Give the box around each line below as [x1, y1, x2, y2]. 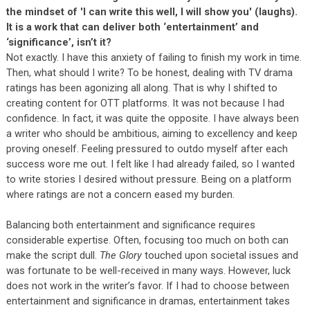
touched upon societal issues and [141, 248, 298, 262]
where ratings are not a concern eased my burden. [6, 188, 237, 201]
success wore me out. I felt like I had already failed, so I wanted [6, 157, 295, 170]
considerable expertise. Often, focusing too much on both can [6, 233, 289, 246]
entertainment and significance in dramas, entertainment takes [6, 294, 290, 307]
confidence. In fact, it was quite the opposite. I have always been [6, 111, 299, 125]
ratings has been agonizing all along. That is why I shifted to [6, 81, 277, 94]
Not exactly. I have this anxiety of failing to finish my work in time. [6, 51, 302, 64]
